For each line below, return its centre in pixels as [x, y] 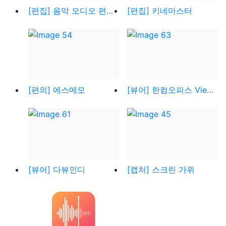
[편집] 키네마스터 [160, 10]
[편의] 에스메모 [57, 90]
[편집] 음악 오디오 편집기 [110, 10]
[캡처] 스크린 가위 [161, 169]
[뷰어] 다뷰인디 [57, 169]
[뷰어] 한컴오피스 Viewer [210, 90]
